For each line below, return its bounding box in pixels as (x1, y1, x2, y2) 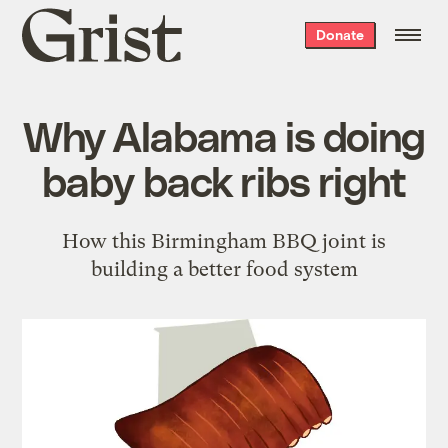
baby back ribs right (41, 154, 407, 205)
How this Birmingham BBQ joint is (62, 228, 386, 253)
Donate (315, 26, 364, 43)
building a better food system (90, 256, 358, 281)
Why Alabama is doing (22, 109, 426, 160)
